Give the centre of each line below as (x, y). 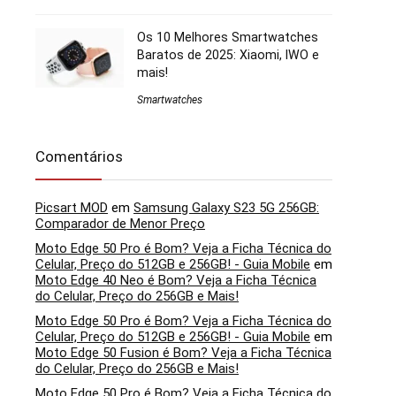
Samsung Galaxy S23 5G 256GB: (226, 207)
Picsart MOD (72, 207)
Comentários (79, 156)
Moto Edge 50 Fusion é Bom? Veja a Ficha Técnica (183, 352)
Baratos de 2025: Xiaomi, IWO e (228, 54)
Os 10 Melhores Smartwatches (228, 37)
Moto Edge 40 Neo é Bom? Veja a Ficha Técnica (176, 280)
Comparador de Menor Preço (120, 223)
